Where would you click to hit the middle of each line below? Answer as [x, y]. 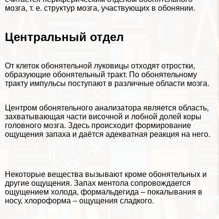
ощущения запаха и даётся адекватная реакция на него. [108, 134]
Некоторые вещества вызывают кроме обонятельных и [106, 175]
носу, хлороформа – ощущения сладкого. [79, 201]
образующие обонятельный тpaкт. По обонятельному [101, 75]
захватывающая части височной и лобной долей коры [103, 117]
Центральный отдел [64, 37]
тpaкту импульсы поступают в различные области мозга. [107, 84]
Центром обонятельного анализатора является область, [107, 108]
